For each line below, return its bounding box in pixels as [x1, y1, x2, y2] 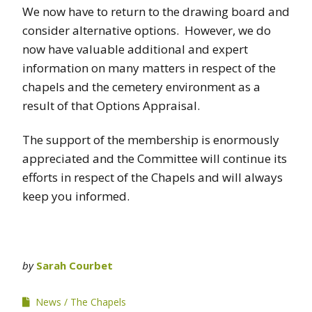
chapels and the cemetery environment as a [22, 78, 260, 95]
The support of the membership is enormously [22, 131, 279, 148]
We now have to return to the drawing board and [22, 3, 290, 19]
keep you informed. [22, 187, 130, 204]
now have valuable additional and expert [22, 40, 248, 57]
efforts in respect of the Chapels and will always [22, 169, 283, 185]
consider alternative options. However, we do [22, 22, 271, 38]
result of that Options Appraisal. [22, 97, 200, 114]
